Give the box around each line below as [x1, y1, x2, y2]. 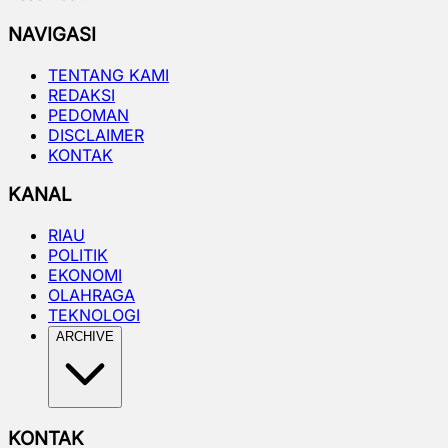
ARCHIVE [56, 329, 114, 345]
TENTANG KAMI [48, 64, 169, 85]
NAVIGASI [8, 22, 96, 46]
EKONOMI [48, 265, 122, 286]
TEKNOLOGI [48, 305, 140, 326]
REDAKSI [48, 84, 115, 105]
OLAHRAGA [48, 285, 135, 306]
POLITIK [48, 245, 108, 266]
